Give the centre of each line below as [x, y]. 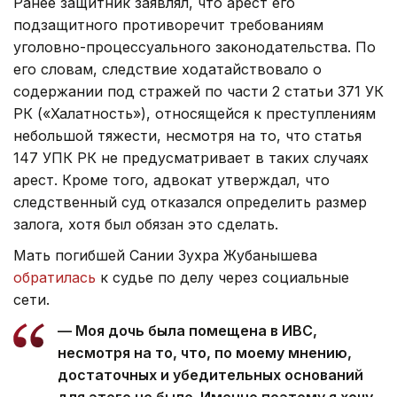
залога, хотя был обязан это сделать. [146, 224]
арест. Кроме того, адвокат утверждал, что [171, 179]
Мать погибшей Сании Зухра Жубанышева [165, 255]
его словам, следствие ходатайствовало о [167, 69]
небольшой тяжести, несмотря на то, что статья [187, 135]
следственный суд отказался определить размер [190, 202]
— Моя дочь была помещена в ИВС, [187, 330]
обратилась [54, 277]
